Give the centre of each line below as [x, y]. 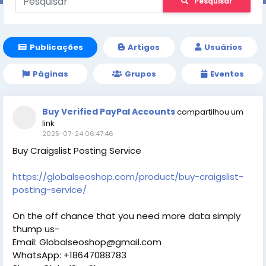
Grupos [141, 74]
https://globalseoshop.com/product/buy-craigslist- [128, 177]
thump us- [36, 229]
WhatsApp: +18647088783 [69, 255]
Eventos [227, 74]
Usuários [224, 47]
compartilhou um [210, 112]
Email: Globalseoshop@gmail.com [87, 242]
